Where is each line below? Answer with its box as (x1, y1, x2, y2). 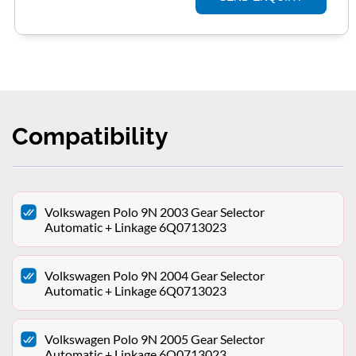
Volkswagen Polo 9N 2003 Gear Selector (44, 204, 265, 220)
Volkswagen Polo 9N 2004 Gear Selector (44, 268, 265, 284)
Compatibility (12, 122, 168, 151)
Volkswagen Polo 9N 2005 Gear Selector (44, 331, 265, 347)
